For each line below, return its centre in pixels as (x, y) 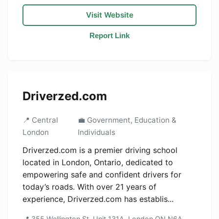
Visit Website (109, 15)
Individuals (96, 132)
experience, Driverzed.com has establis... (98, 199)
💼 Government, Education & (127, 120)
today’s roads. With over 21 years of (89, 187)
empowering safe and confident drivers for (102, 175)
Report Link (109, 35)
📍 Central (40, 120)
